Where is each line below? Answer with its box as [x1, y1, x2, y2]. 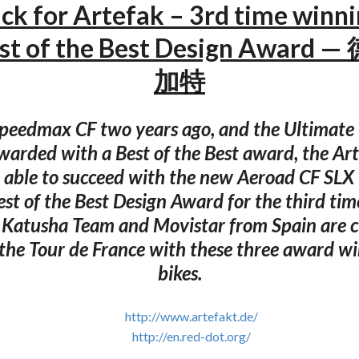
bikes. [157, 260, 202, 284]
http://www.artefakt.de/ [124, 308, 258, 324]
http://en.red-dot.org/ [131, 328, 251, 344]
